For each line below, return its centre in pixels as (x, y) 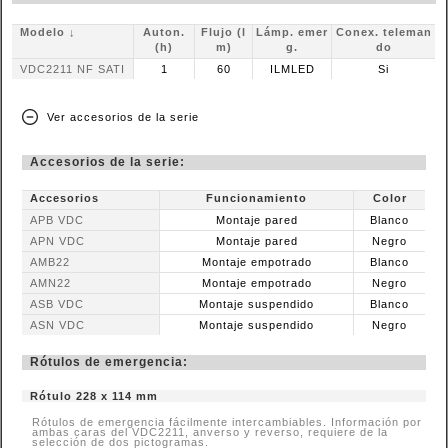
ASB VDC (57, 304)
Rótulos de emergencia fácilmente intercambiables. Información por (227, 422)
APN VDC (58, 241)
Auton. (164, 32)
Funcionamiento (257, 198)
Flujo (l (224, 32)
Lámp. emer (292, 32)
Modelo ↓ (48, 32)
